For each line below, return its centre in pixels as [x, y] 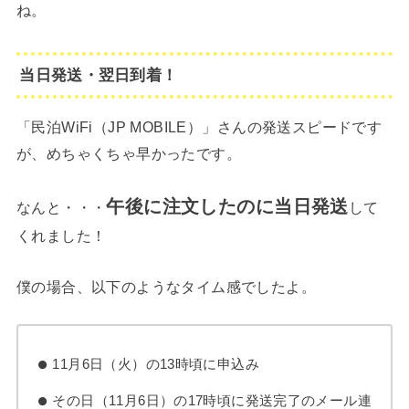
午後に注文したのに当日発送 [227, 207]
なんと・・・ [61, 208]
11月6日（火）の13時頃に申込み [156, 364]
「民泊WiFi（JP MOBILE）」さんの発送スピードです [199, 126]
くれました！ [61, 236]
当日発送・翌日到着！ [99, 74]
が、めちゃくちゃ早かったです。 [129, 153]
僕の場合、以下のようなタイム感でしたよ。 [166, 286]
